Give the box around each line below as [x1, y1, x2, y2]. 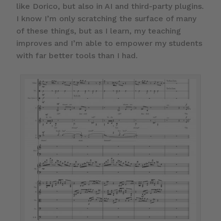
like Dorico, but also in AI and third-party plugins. [16, 1, 204, 11]
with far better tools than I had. [16, 51, 138, 61]
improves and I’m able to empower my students [16, 38, 202, 48]
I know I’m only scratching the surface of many [16, 14, 196, 24]
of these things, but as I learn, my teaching [16, 26, 181, 36]
